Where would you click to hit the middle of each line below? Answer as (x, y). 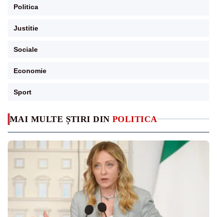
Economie (30, 70)
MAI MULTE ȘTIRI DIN (61, 119)
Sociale (26, 49)
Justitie (26, 28)
